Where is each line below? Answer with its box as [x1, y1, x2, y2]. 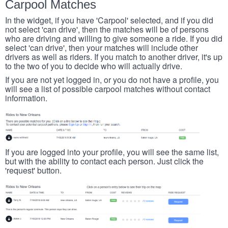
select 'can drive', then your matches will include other [5, 42, 198, 54]
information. [5, 92, 47, 104]
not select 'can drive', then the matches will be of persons [5, 23, 209, 36]
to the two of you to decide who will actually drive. [5, 60, 182, 72]
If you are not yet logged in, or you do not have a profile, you [5, 74, 219, 86]
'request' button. [5, 164, 62, 177]
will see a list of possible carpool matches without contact [5, 83, 210, 95]
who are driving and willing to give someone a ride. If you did [5, 33, 222, 45]
